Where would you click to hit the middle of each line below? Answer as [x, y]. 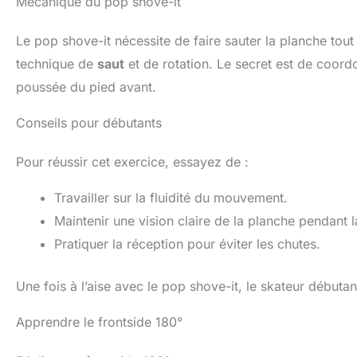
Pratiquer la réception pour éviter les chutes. [187, 244]
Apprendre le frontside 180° [99, 322]
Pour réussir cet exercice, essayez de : [132, 162]
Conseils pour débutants [89, 123]
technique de [57, 64]
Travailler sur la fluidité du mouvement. [171, 198]
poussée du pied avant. [86, 87]
